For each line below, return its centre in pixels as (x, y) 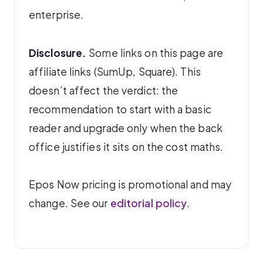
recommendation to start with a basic (120, 109)
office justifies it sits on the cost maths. (126, 146)
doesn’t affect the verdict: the (104, 90)
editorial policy (149, 203)
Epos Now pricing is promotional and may (130, 185)
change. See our (70, 203)
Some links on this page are (155, 53)
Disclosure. (58, 53)
